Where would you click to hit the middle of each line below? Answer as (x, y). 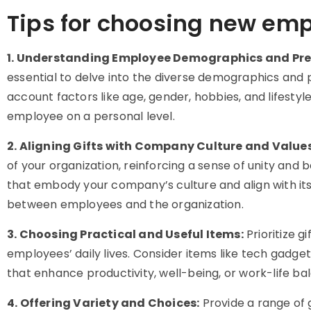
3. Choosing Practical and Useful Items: (125, 234)
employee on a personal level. (91, 116)
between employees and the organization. (125, 204)
